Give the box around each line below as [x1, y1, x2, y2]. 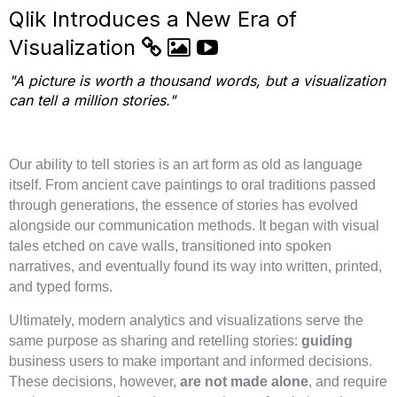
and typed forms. [9, 278, 113, 294]
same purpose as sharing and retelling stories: [9, 332, 301, 348]
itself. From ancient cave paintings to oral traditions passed [9, 176, 376, 192]
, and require [308, 373, 387, 389]
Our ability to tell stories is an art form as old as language [9, 156, 362, 172]
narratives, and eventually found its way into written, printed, [9, 258, 382, 274]
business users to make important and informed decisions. [9, 353, 372, 369]
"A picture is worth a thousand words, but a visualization [9, 71, 385, 90]
